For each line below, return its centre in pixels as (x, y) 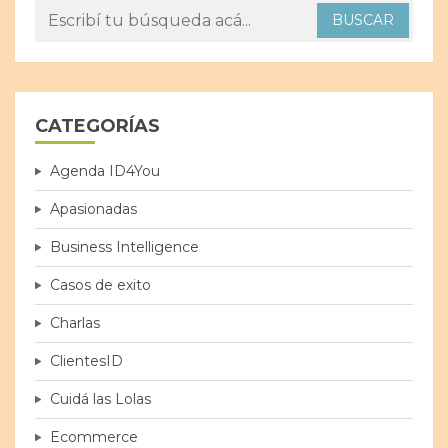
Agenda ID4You (105, 171)
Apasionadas (93, 209)
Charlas (75, 323)
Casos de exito (100, 285)
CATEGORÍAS (97, 126)
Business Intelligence (124, 247)
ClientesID (86, 361)
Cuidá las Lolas (100, 399)
